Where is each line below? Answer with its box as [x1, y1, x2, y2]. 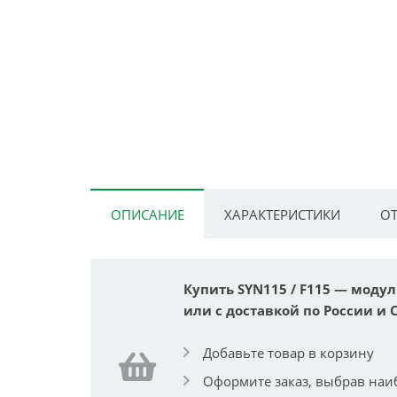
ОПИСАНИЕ [110, 206, 184, 224]
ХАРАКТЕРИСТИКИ [223, 206, 340, 224]
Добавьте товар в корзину [203, 343, 374, 362]
